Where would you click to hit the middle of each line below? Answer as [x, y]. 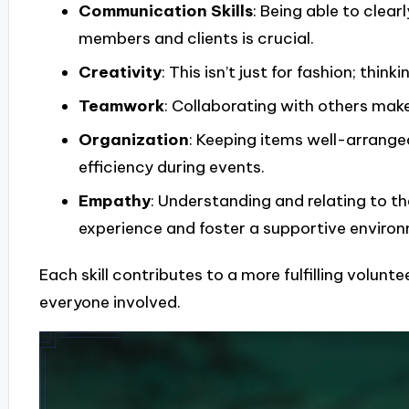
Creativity [120, 73]
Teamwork [121, 106]
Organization [133, 139]
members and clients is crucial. [196, 39]
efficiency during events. [171, 167]
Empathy [114, 200]
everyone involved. [110, 303]
